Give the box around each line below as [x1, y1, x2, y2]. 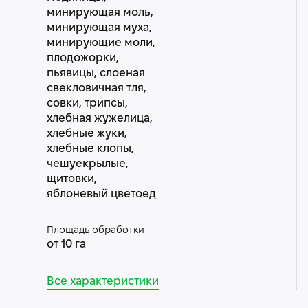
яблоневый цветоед [46, 189, 156, 199]
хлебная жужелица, [46, 113, 153, 124]
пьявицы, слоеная [46, 68, 145, 78]
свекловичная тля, [46, 83, 146, 93]
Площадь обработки [46, 226, 144, 235]
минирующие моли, [46, 38, 155, 48]
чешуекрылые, [46, 159, 129, 169]
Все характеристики [46, 276, 159, 287]
